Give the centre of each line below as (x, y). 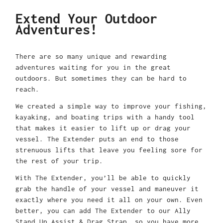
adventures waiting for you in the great (93, 67)
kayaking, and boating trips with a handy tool (105, 117)
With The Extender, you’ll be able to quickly (103, 178)
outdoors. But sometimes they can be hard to (101, 78)
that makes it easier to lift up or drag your (103, 128)
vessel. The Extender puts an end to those (97, 139)
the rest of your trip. (59, 161)
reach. (29, 89)
